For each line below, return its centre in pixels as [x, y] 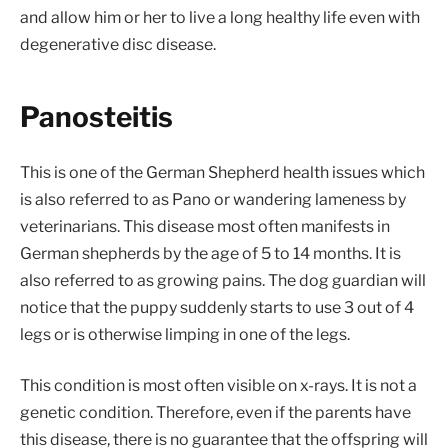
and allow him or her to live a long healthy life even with [220, 18]
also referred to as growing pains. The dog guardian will [223, 280]
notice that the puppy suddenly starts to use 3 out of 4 [217, 307]
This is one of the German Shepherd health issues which [222, 172]
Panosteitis [96, 116]
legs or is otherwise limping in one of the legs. [185, 334]
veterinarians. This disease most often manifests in [205, 226]
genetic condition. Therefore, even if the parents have [215, 413]
